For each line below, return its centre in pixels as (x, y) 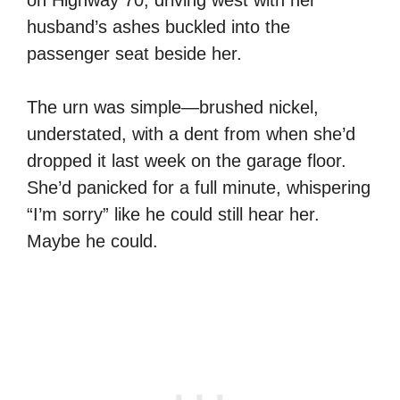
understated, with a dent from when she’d (191, 133)
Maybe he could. (92, 241)
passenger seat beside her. (134, 53)
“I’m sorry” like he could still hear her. (173, 214)
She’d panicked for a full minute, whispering (199, 187)
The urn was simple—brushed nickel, (173, 107)
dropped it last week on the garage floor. (187, 160)
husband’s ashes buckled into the (158, 26)
